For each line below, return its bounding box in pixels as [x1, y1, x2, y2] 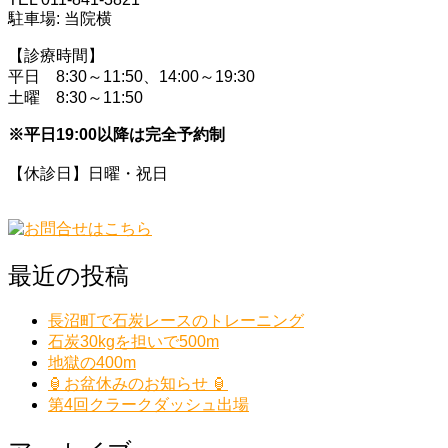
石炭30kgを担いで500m [48, 333, 219, 351]
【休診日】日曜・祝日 [8, 164, 168, 182]
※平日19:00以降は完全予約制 [8, 125, 225, 143]
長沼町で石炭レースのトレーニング [48, 312, 304, 330]
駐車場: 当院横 [8, 9, 112, 27]
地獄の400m [48, 354, 136, 372]
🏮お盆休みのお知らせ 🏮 [48, 375, 228, 393]
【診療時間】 [8, 46, 104, 64]
